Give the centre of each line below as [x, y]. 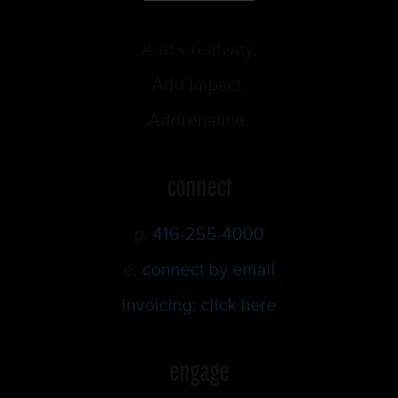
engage [199, 371]
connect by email [208, 270]
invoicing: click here [199, 305]
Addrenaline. [199, 120]
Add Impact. [199, 85]
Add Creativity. [199, 49]
